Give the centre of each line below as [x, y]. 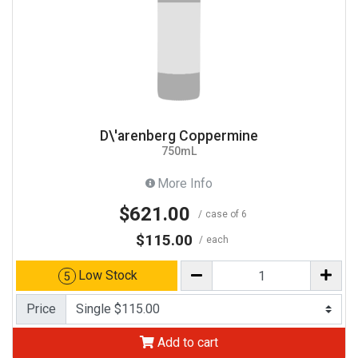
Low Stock [107, 276]
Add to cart [186, 343]
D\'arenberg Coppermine [179, 136]
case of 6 [226, 214]
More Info [185, 183]
